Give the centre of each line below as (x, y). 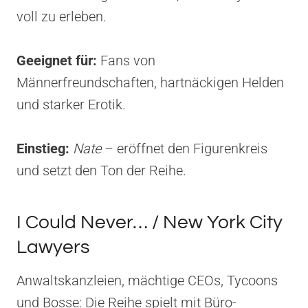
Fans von (126, 60)
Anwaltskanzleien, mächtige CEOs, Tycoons (147, 280)
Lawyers (53, 247)
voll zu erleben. (62, 16)
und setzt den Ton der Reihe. (101, 170)
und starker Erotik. (71, 104)
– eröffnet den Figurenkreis (184, 148)
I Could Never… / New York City (150, 222)
